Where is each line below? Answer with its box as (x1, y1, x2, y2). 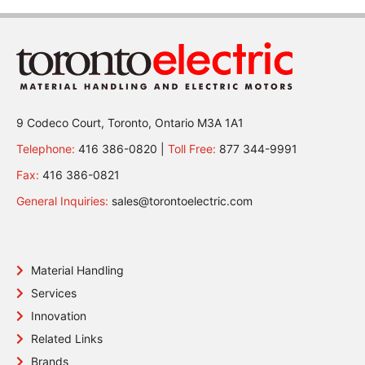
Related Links (31, 332, 103, 346)
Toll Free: (168, 141, 216, 156)
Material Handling (31, 263, 124, 278)
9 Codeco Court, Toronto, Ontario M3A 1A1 (16, 115, 244, 130)
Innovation (31, 309, 86, 323)
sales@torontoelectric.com (112, 194, 253, 209)
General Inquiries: (16, 194, 108, 209)
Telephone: (16, 141, 75, 156)
